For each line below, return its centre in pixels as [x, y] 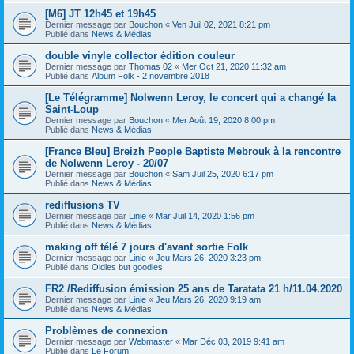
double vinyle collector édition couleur [140, 55]
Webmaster [151, 341]
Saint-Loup [72, 109]
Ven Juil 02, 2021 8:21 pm [221, 24]
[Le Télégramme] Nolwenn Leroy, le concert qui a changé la [190, 97]
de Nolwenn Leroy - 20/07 [107, 163]
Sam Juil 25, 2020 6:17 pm [223, 173]
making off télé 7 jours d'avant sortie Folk [147, 247]
